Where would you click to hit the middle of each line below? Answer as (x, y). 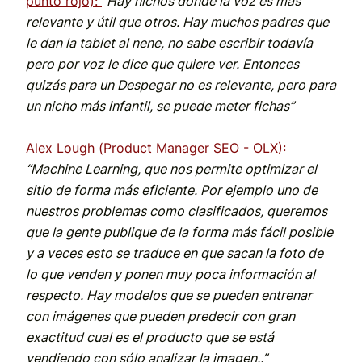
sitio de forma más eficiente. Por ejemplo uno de (172, 189)
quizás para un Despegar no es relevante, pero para (181, 84)
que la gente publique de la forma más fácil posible (179, 232)
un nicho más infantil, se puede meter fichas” (160, 105)
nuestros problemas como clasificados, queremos (177, 210)
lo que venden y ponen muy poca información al (170, 274)
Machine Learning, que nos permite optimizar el (174, 168)
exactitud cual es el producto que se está (150, 337)
